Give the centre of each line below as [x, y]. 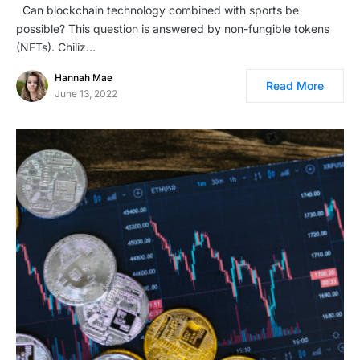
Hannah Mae [84, 77]
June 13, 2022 [86, 93]
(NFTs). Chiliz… [56, 47]
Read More [295, 85]
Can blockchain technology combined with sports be [157, 10]
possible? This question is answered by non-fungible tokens [173, 28]
